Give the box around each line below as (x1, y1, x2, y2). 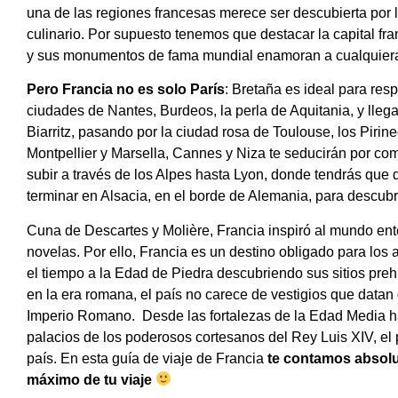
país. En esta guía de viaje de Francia (27, 350, 264, 366)
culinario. (27, 26, 88, 42)
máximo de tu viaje (27, 371, 152, 387)
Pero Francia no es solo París (27, 82, 225, 98)
